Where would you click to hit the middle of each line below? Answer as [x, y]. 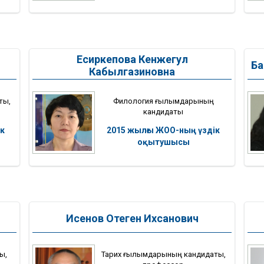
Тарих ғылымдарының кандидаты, [163, 254]
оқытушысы [163, 142]
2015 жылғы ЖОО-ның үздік [163, 130]
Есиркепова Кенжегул [132, 59]
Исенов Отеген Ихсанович [132, 219]
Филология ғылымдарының [163, 101]
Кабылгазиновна [132, 71]
